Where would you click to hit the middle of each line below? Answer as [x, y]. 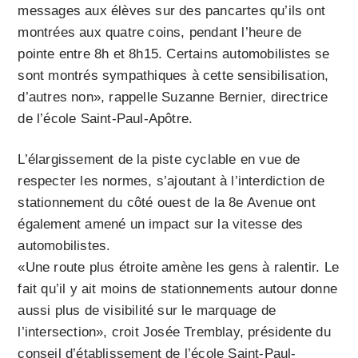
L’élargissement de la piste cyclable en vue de [159, 160]
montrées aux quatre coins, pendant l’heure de [160, 33]
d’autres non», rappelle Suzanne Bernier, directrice [173, 97]
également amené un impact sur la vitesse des [161, 225]
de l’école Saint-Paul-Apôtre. [105, 119]
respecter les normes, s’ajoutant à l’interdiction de [171, 181]
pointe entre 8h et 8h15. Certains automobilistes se [174, 54]
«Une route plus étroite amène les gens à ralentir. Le [179, 268]
